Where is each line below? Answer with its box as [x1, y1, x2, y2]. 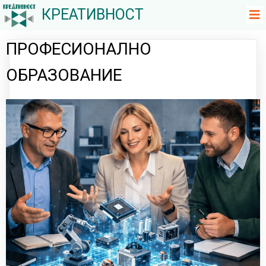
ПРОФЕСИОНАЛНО [6, 39, 151, 59]
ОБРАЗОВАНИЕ [6, 65, 122, 85]
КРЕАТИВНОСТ [41, 6, 144, 24]
